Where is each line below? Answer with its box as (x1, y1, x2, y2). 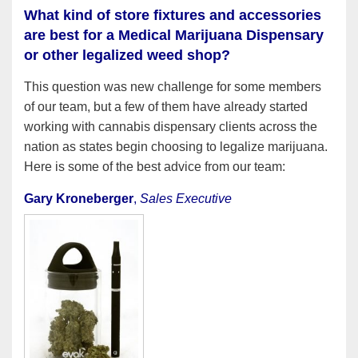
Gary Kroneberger (24, 192, 133, 206)
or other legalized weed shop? (24, 46, 230, 63)
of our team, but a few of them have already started (24, 100, 308, 114)
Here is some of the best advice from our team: (24, 160, 285, 174)
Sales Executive (140, 192, 232, 206)
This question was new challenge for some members (24, 80, 321, 94)
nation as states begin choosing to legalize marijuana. (24, 140, 328, 154)
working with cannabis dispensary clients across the (24, 120, 317, 134)
